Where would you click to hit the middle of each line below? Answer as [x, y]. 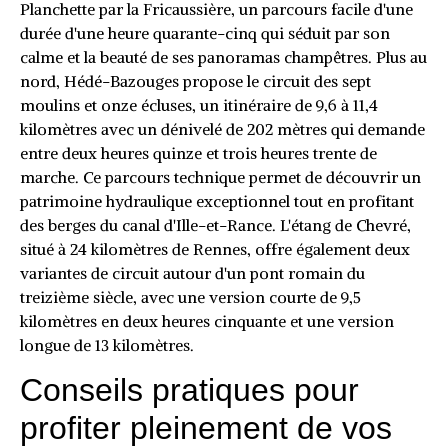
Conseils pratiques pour [189, 390]
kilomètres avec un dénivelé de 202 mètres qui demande [222, 128]
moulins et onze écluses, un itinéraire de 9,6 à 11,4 [199, 104]
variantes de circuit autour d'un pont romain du [192, 272]
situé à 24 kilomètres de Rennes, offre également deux [215, 248]
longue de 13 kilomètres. [107, 344]
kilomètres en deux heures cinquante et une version [207, 320]
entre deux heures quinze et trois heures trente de [198, 152]
